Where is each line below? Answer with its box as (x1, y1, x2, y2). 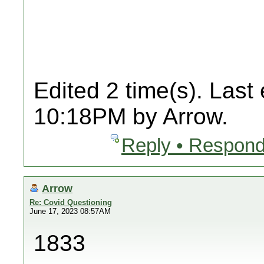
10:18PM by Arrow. (34, 104, 228, 129)
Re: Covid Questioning (29, 198, 112, 207)
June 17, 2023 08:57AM (29, 207, 111, 216)
